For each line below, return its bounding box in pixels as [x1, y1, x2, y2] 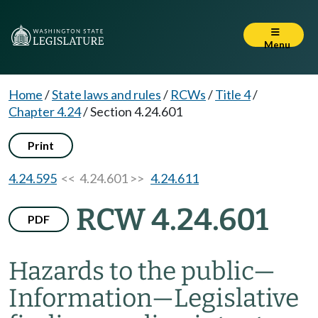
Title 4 [215, 87, 251, 102]
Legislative [174, 283, 299, 313]
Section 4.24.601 [90, 104, 182, 119]
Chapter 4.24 [9, 104, 81, 119]
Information [9, 283, 152, 313]
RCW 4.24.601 [76, 202, 268, 238]
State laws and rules [52, 87, 161, 102]
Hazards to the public [9, 256, 253, 286]
